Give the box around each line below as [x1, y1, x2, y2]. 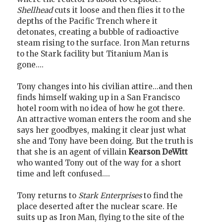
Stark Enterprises [78, 191, 142, 201]
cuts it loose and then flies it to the [53, 5, 185, 15]
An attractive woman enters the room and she [17, 114, 191, 124]
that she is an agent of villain [17, 147, 128, 157]
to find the [142, 191, 183, 201]
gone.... [17, 60, 44, 70]
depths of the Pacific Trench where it [17, 16, 158, 26]
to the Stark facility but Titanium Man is [17, 49, 168, 59]
